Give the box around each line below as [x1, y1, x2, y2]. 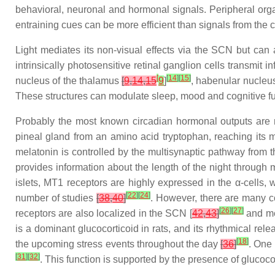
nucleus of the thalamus [15, 76, 122, 86]
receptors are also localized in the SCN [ [15, 208, 192, 219]
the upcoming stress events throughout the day [15, 239, 221, 249]
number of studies [15, 193, 97, 203]
